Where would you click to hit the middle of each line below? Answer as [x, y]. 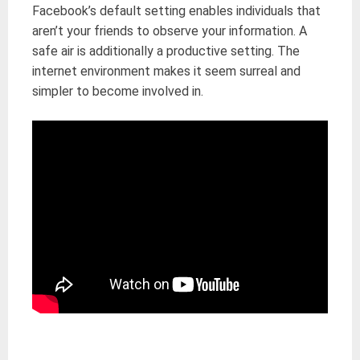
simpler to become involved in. [118, 91]
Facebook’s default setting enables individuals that [176, 10]
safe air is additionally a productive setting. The [166, 51]
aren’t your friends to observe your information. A [170, 31]
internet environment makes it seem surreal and [166, 71]
